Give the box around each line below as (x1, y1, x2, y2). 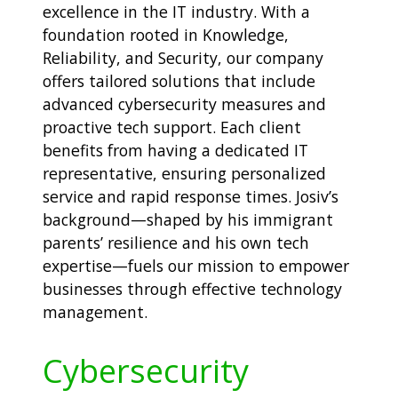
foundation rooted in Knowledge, (43, 23, 289, 45)
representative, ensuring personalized (43, 162, 326, 184)
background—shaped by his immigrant (43, 208, 333, 230)
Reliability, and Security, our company (43, 46, 323, 68)
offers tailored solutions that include (43, 69, 315, 92)
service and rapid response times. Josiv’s (43, 185, 338, 207)
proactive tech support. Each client (43, 115, 301, 138)
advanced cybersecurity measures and (43, 92, 326, 115)
